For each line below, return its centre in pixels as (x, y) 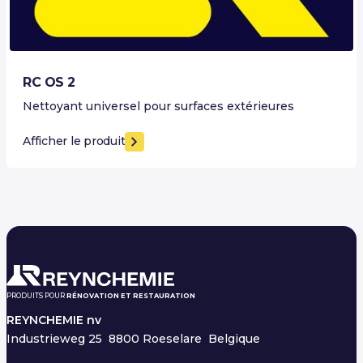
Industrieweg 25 (58, 338)
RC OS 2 (49, 82)
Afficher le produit (74, 141)
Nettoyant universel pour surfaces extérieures (158, 106)
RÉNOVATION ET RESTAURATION (131, 295)
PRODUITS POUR (36, 295)
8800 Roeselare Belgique (184, 338)
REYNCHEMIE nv (54, 320)
